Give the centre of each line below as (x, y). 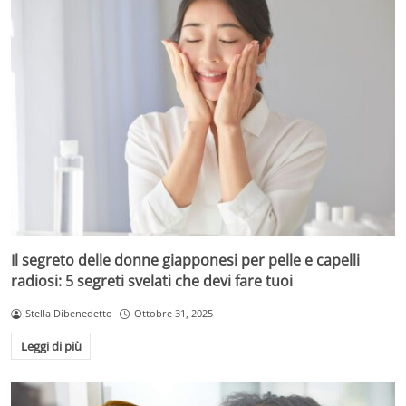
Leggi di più (51, 346)
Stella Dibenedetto (68, 314)
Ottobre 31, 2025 (173, 314)
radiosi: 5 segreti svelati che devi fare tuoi (152, 281)
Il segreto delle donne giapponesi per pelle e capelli (185, 261)
